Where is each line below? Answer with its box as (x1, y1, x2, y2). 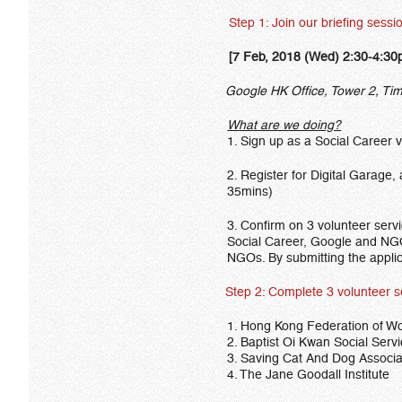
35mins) (227, 184, 274, 198)
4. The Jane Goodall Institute (227, 367, 390, 381)
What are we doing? (227, 118, 342, 132)
